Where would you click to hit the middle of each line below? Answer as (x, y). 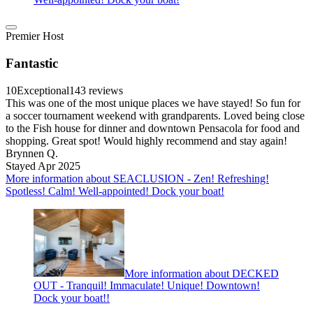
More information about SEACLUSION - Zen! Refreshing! (137, 178)
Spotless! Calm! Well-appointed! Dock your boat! (115, 191)
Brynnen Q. (32, 153)
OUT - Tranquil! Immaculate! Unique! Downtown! (147, 286)
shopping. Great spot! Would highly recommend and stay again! (146, 140)
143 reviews (96, 90)
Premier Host (35, 36)
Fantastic (32, 64)
